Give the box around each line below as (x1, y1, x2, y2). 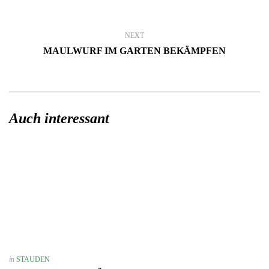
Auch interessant (9, 110, 109, 126)
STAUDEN (16, 255, 50, 264)
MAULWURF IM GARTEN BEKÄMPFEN (43, 46, 226, 56)
